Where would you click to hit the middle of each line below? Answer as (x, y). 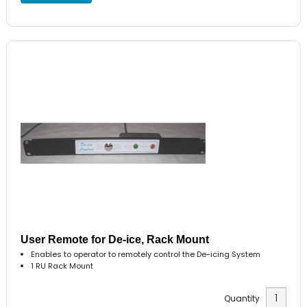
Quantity (245, 299)
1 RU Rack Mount (62, 266)
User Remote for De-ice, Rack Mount (115, 239)
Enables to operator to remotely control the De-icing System (146, 254)
